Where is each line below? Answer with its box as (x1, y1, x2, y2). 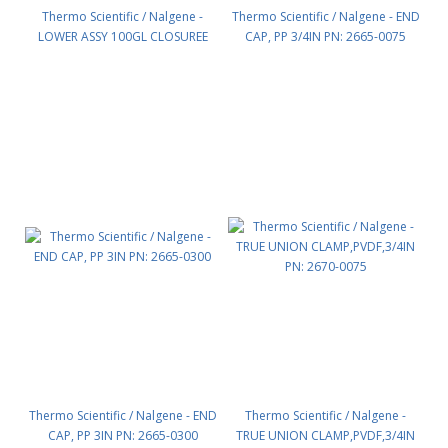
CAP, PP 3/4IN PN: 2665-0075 (245, 28, 406, 45)
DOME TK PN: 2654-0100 (54, 48, 191, 65)
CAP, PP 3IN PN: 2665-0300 (47, 427, 198, 444)
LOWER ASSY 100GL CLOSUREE (37, 28, 208, 45)
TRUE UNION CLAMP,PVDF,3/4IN (236, 427, 415, 444)
